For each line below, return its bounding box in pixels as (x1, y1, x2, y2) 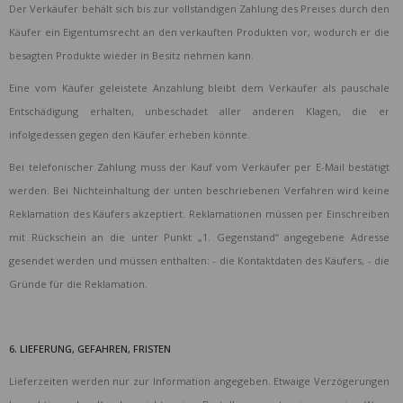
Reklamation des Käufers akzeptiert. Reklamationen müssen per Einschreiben (9, 207, 390, 221)
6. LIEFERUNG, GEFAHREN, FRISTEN (9, 342, 171, 356)
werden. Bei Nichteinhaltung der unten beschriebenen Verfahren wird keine (9, 184, 390, 198)
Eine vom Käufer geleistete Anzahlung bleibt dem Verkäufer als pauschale (9, 81, 390, 95)
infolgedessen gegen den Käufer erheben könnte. (9, 128, 250, 142)
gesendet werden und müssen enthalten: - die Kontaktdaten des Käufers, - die (9, 254, 390, 268)
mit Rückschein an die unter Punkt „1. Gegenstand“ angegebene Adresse (9, 230, 390, 245)
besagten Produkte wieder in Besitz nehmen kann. (9, 49, 254, 63)
